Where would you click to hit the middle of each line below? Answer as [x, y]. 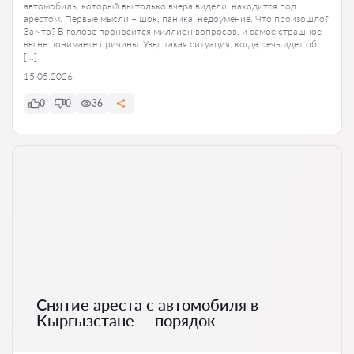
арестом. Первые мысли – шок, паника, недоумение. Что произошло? [176, 18]
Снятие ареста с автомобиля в [147, 305]
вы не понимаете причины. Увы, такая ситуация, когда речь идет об [170, 43]
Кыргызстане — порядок [126, 320]
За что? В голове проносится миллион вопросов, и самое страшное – [177, 31]
